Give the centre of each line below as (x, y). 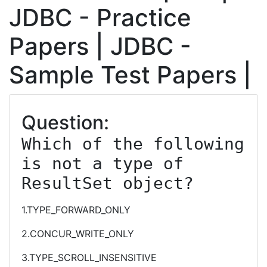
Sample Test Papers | (130, 75)
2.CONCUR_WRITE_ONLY (78, 234)
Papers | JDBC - (100, 46)
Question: (65, 122)
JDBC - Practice (100, 18)
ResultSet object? (108, 183)
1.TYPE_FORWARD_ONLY (76, 210)
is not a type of (103, 164)
